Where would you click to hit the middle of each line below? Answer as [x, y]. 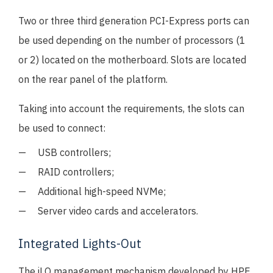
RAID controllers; [76, 172]
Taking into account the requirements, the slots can [131, 109]
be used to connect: [62, 128]
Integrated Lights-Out [80, 244]
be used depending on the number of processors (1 [132, 41]
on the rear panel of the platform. [93, 80]
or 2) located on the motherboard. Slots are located [132, 60]
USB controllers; [74, 153]
